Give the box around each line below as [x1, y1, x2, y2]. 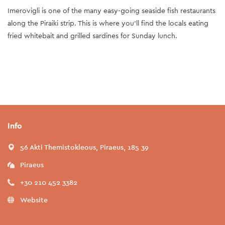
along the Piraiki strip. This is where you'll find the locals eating [8, 18, 208, 28]
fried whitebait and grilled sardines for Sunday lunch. [8, 31, 177, 40]
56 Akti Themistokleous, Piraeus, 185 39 [20, 142, 149, 152]
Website [20, 195, 48, 204]
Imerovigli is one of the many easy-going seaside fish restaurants [8, 6, 215, 15]
